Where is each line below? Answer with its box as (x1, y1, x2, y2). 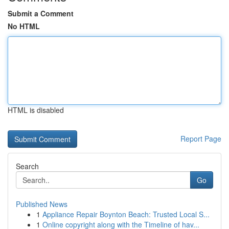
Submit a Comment (8, 8, 74, 18)
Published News (16, 199, 67, 209)
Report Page (180, 133, 221, 144)
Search (16, 161, 39, 171)
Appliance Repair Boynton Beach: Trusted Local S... (42, 209, 210, 219)
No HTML (8, 21, 40, 31)
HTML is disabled (8, 105, 64, 115)
